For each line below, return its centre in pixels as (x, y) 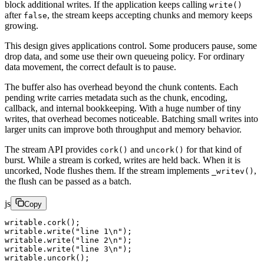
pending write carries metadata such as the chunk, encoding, (116, 97)
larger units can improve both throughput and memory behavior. (123, 129)
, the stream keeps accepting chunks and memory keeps (150, 15)
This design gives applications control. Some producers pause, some (131, 45)
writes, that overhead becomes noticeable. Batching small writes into (131, 118)
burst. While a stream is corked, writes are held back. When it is (123, 160)
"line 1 (92, 231)
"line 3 (92, 249)
